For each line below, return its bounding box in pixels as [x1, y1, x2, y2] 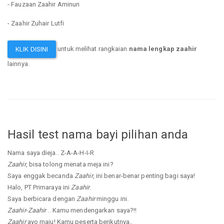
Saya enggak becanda [7, 171, 74, 179]
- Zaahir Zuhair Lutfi [7, 19, 64, 27]
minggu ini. [94, 194, 129, 202]
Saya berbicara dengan [7, 194, 77, 202]
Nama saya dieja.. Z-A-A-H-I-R [7, 148, 94, 156]
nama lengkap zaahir [128, 44, 197, 52]
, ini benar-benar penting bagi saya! [92, 171, 195, 179]
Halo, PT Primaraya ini [7, 183, 71, 191]
